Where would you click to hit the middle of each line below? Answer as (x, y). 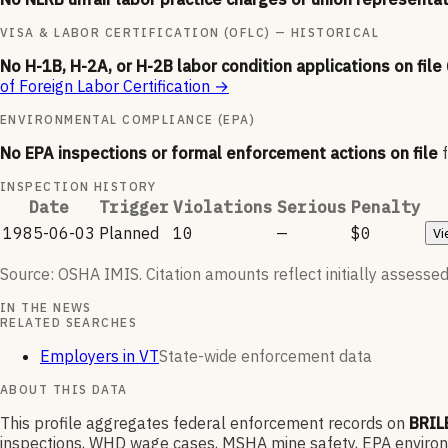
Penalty (386, 207)
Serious (312, 207)
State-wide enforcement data (265, 356)
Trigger (134, 207)
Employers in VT (99, 356)
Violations (223, 207)
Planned (129, 233)
